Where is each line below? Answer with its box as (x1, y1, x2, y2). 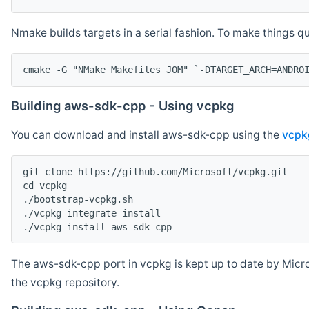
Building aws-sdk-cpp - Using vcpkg (11, 97, 234, 113)
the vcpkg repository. (11, 276, 119, 290)
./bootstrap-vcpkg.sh (23, 194, 133, 206)
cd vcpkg (23, 180, 67, 192)
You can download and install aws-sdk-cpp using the (11, 128, 282, 142)
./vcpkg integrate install (23, 208, 161, 219)
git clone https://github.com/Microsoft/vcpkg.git (23, 166, 288, 178)
